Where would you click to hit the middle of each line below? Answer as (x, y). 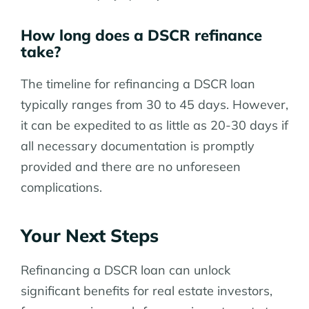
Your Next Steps (90, 235)
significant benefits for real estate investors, (147, 290)
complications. (61, 187)
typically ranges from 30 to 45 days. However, (154, 104)
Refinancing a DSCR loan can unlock (126, 270)
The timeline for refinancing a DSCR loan (138, 83)
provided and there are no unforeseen (131, 166)
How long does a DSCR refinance (141, 35)
